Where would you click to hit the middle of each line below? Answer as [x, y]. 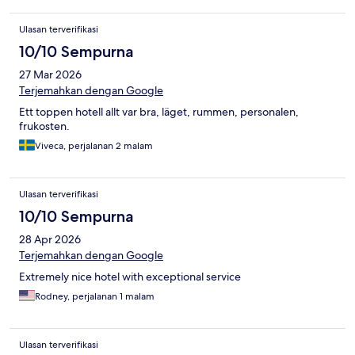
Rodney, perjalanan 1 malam [95, 297]
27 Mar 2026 [50, 75]
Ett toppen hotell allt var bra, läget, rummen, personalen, [159, 112]
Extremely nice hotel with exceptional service [130, 277]
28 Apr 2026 [50, 240]
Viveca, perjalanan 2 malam [94, 146]
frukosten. [44, 126]
